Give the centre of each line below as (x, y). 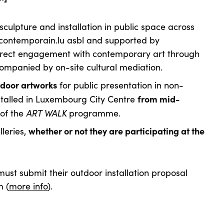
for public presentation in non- (120, 85)
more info (28, 186)
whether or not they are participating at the (117, 131)
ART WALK (46, 113)
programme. (94, 113)
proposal (170, 172)
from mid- (159, 99)
